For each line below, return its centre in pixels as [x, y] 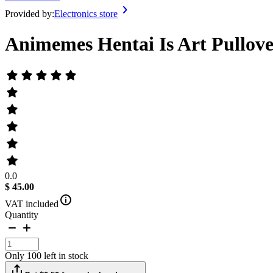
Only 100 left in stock [47, 255]
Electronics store [86, 14]
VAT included [32, 204]
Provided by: [30, 14]
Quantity [22, 214]
